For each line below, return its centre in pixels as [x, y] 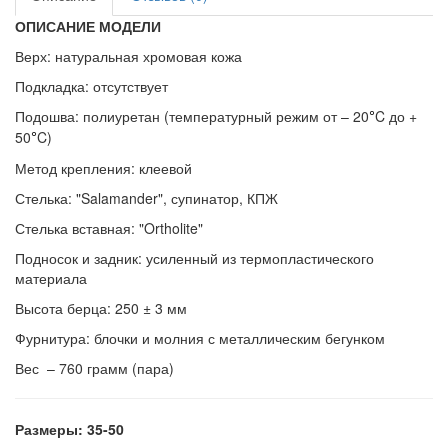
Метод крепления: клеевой [105, 167]
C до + [396, 115]
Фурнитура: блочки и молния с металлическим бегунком [200, 337]
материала [53, 277]
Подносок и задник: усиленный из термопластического [194, 257]
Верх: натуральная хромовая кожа [128, 55]
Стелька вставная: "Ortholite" [109, 227]
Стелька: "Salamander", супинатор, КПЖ [146, 197]
